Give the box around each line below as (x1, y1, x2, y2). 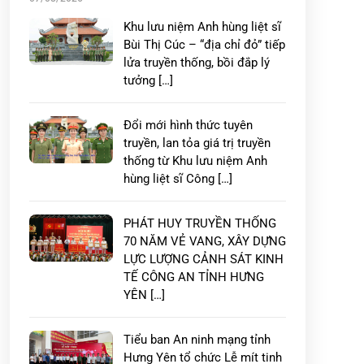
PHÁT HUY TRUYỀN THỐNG (123, 216, 276, 231)
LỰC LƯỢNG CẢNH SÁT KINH (123, 252, 284, 266)
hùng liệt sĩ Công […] (123, 171, 232, 186)
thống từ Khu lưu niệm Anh (123, 154, 267, 168)
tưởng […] (123, 73, 173, 88)
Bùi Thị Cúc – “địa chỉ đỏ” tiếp (123, 37, 285, 52)
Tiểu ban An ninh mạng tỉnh (123, 332, 271, 347)
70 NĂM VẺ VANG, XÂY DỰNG (123, 234, 286, 249)
